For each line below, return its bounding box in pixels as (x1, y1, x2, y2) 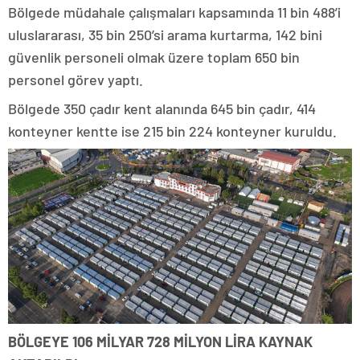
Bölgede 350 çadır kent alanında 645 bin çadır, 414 (8, 99, 316, 117)
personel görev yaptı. (8, 70, 143, 88)
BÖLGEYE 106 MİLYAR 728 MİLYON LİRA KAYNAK (8, 332, 313, 350)
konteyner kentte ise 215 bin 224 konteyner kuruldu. (8, 121, 337, 140)
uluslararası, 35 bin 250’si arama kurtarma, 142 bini (8, 25, 322, 43)
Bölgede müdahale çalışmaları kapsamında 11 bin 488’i (8, 2, 341, 21)
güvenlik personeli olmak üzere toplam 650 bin (8, 47, 300, 66)
